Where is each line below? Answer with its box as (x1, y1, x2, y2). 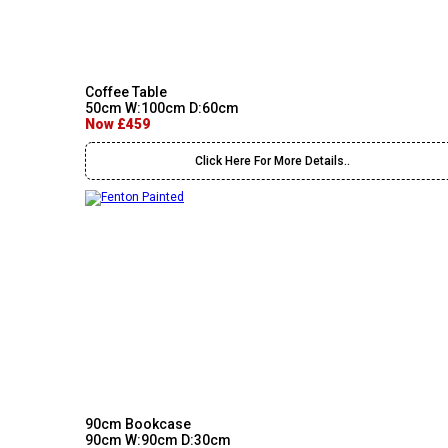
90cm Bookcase (85, 416, 191, 432)
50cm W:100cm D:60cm (85, 100, 239, 116)
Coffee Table (85, 84, 167, 100)
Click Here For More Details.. (195, 154, 350, 168)
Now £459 (85, 116, 150, 132)
